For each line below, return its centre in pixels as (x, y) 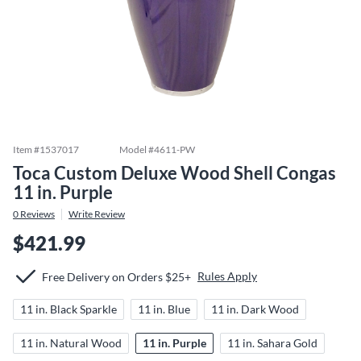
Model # (137, 149)
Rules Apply (227, 276)
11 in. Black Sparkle (68, 309)
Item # (26, 149)
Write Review (97, 214)
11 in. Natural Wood (71, 343)
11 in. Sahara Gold (272, 343)
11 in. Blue (164, 309)
